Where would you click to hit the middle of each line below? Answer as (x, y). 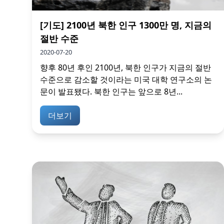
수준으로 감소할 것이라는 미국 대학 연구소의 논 (126, 79)
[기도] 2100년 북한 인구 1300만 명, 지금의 (126, 25)
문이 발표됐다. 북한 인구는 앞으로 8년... (111, 91)
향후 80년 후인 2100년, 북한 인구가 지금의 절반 (125, 67)
